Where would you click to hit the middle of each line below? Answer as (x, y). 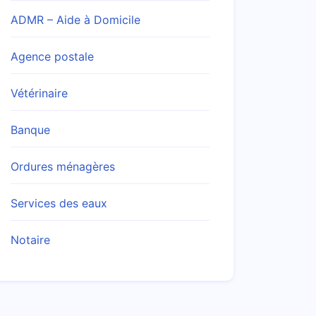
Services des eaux (59, 203)
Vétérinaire (39, 93)
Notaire (30, 240)
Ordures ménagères (63, 166)
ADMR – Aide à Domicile (75, 20)
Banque (30, 130)
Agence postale (52, 56)
